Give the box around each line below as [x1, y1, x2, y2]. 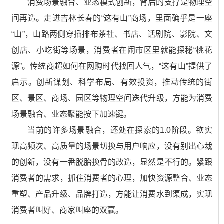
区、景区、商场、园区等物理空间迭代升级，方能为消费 [11, 94, 212, 102]
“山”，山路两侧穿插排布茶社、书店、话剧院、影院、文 [11, 30, 212, 38]
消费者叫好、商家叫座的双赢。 [11, 206, 123, 214]
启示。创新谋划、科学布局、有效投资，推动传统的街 [11, 78, 212, 86]
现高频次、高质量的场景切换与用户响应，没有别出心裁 [11, 142, 212, 150]
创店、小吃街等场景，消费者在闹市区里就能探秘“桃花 [11, 46, 212, 54]
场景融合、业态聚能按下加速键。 [11, 110, 131, 118]
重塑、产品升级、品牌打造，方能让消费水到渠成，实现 [11, 190, 212, 198]
